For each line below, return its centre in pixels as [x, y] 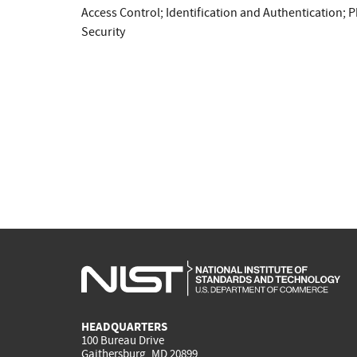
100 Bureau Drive [123, 341]
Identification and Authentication [254, 12]
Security [103, 31]
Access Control [121, 12]
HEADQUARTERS [124, 327]
